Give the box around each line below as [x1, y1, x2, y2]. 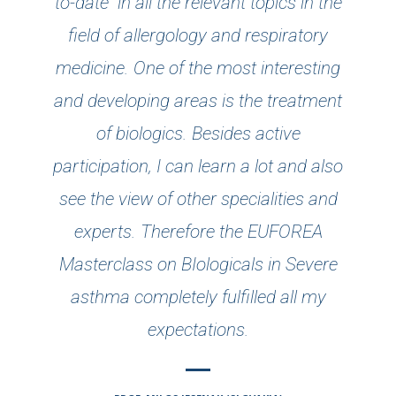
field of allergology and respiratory [68, 24, 328, 46]
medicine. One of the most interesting [56, 57, 340, 79]
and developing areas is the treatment [54, 89, 342, 111]
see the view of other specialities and [58, 187, 338, 209]
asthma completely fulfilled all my [70, 286, 326, 308]
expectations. [147, 318, 249, 340]
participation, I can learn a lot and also [53, 155, 343, 177]
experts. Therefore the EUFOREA [73, 220, 323, 242]
